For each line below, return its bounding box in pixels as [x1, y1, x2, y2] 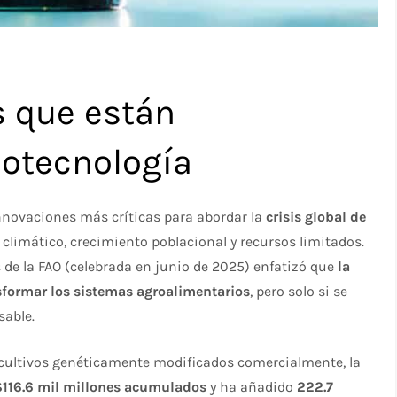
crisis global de [266, 207, 367, 225]
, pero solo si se [250, 282, 348, 300]
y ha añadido [206, 378, 298, 395]
